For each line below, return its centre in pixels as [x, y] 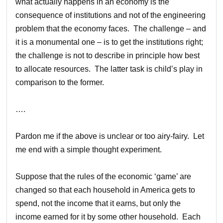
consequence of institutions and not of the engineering [111, 15]
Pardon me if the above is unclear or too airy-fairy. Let [110, 136]
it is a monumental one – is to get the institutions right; [110, 42]
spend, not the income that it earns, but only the [98, 203]
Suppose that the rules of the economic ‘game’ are [104, 176]
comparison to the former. [60, 82]
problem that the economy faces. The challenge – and [111, 28]
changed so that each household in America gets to [106, 190]
